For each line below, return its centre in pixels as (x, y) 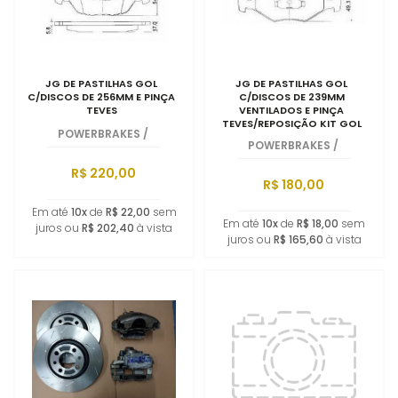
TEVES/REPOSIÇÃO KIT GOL (291, 123)
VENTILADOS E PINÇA (292, 110)
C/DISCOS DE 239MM (291, 97)
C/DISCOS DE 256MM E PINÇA (102, 97)
